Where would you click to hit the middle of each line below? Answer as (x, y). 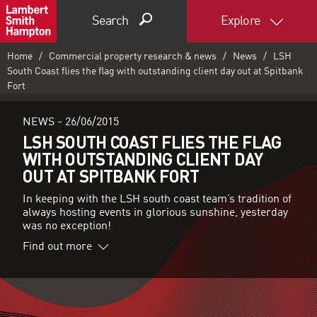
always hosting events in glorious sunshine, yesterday (155, 213)
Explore (242, 21)
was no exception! (67, 227)
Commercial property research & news (132, 56)
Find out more (57, 247)
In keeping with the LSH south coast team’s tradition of (157, 200)
